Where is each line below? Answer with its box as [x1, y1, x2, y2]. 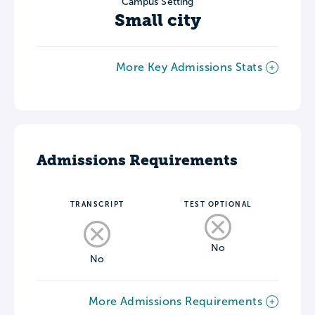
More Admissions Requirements [88, 295, 262, 307]
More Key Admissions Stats [116, 60, 262, 73]
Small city [114, 10, 201, 30]
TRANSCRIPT [70, 200, 124, 208]
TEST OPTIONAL [184, 200, 252, 208]
